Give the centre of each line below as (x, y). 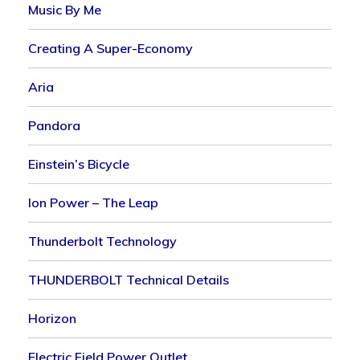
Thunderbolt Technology (103, 241)
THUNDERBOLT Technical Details (129, 279)
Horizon (53, 318)
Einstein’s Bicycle (79, 164)
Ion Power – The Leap (94, 202)
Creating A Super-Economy (111, 48)
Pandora (55, 125)
